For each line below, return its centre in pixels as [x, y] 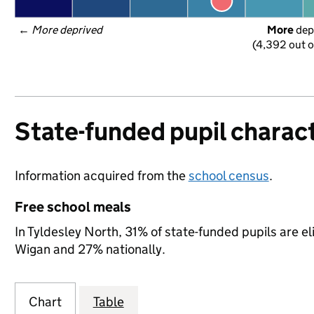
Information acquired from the [101, 176]
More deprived [67, 30]
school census [228, 176]
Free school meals [73, 207]
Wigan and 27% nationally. [90, 249]
